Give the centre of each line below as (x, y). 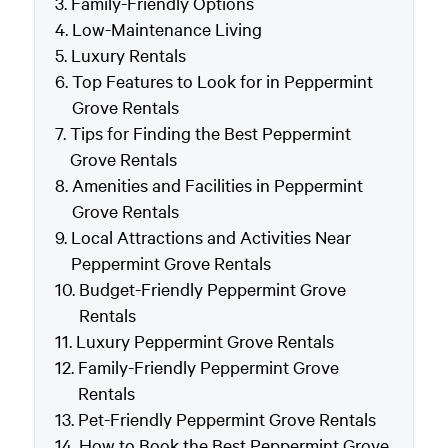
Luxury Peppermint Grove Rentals (204, 340)
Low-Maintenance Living (166, 28)
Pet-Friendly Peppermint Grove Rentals (226, 418)
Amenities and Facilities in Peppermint (217, 184)
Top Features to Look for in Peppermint (222, 80)
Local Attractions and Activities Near (210, 236)
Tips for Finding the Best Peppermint (210, 132)
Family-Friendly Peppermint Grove (208, 366)
